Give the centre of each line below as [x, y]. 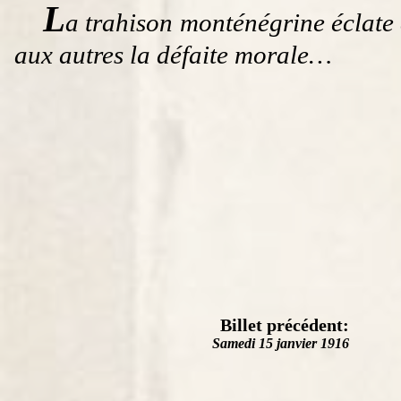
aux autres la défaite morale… [173, 54]
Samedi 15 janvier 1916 [281, 343]
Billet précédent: [285, 324]
